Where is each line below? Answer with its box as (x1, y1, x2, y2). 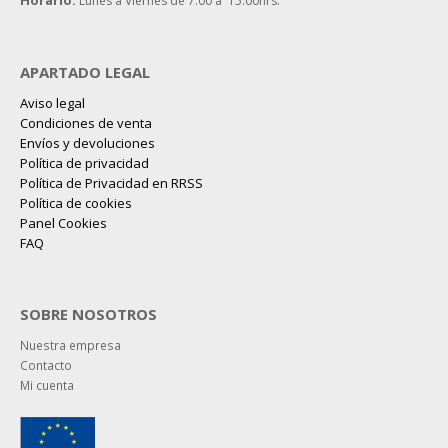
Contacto (20, 356, 72, 373)
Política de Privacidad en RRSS (20, 173, 203, 192)
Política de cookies (20, 193, 132, 212)
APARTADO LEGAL (20, 61, 150, 82)
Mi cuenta (20, 376, 74, 393)
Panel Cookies (20, 213, 107, 232)
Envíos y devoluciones (20, 133, 155, 152)
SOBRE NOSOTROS (20, 303, 157, 324)
